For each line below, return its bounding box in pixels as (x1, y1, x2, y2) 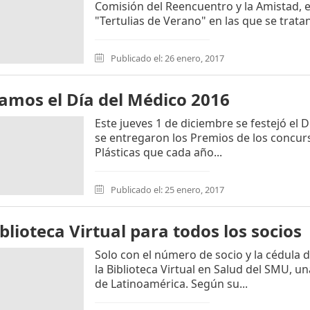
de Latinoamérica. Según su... (95, 276, 248, 291)
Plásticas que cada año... (95, 145, 222, 160)
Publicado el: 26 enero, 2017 (109, 52, 224, 64)
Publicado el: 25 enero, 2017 (109, 183, 224, 196)
